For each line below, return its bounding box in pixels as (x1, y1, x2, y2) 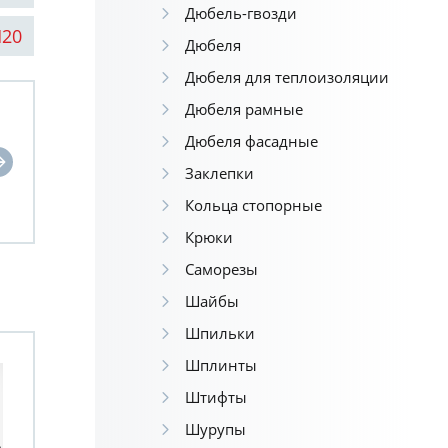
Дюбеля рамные (184, 99, 303, 119)
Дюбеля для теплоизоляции (184, 67, 389, 87)
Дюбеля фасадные (184, 131, 318, 151)
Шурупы (184, 419, 246, 439)
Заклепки (184, 163, 254, 183)
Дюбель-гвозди (184, 3, 297, 23)
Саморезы (184, 259, 258, 279)
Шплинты (184, 355, 257, 375)
